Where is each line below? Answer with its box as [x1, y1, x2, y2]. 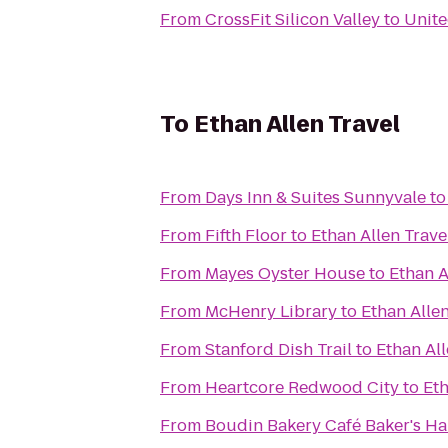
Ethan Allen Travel [194, 109, 400, 140]
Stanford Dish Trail [205, 338, 352, 361]
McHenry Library [205, 300, 337, 323]
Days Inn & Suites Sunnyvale [205, 186, 426, 209]
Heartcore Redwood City [205, 376, 399, 399]
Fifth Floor [205, 224, 287, 247]
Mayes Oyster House [205, 262, 365, 285]
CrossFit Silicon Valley [205, 8, 380, 31]
